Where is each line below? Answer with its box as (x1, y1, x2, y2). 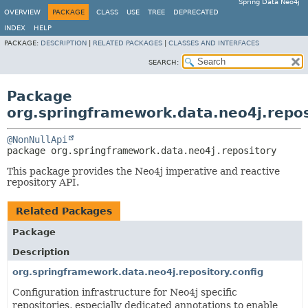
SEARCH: (148, 58, 179, 66)
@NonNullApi (7, 134, 67, 145)
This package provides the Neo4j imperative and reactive (7, 166, 280, 177)
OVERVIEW (4, 8, 41, 16)
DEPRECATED (173, 8, 219, 16)
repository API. (7, 177, 79, 188)
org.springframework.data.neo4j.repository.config (12, 267, 263, 277)
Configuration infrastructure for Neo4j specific (12, 287, 237, 298)
